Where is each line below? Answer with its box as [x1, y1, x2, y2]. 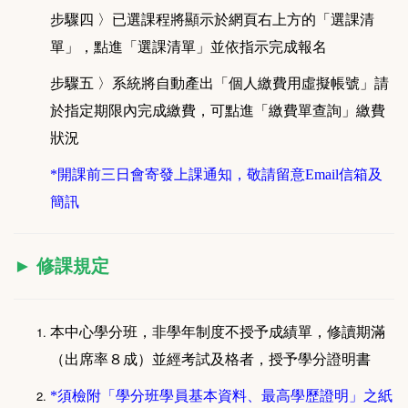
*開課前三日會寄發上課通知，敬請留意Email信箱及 [50, 167, 382, 184]
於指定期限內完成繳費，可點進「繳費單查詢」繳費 [50, 103, 385, 120]
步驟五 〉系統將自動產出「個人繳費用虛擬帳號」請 [50, 76, 389, 93]
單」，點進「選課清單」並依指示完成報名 [50, 39, 327, 56]
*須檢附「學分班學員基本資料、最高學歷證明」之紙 [50, 388, 393, 405]
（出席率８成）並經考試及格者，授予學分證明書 [50, 352, 371, 369]
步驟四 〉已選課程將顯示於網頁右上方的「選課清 [50, 12, 374, 29]
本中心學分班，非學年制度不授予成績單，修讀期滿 [50, 324, 385, 342]
